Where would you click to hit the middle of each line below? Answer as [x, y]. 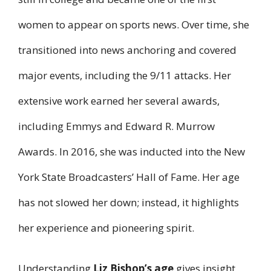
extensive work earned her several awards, [119, 100]
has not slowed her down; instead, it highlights [129, 202]
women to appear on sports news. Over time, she [134, 24]
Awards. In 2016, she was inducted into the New [132, 151]
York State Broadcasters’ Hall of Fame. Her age [129, 177]
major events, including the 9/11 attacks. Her [125, 75]
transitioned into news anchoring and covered [127, 50]
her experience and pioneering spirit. [106, 227]
